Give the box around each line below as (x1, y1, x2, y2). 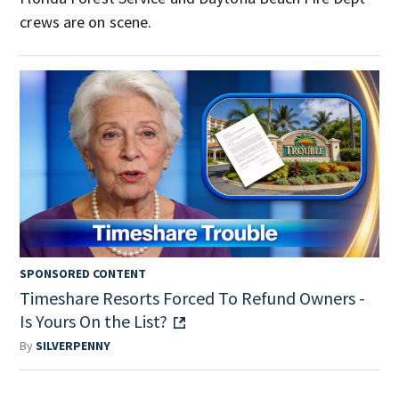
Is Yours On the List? (20, 310, 168, 333)
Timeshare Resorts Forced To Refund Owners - (20, 287, 366, 310)
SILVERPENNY (36, 338, 111, 354)
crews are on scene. (20, 11, 152, 32)
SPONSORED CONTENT (20, 265, 147, 282)
